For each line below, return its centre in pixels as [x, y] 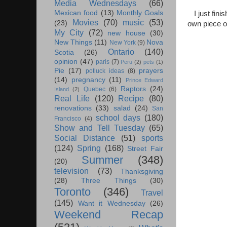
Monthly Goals [140, 13]
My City [69, 33]
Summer [102, 160]
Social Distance [85, 138]
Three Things [109, 181]
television [71, 171]
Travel [152, 193]
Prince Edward [144, 80]
